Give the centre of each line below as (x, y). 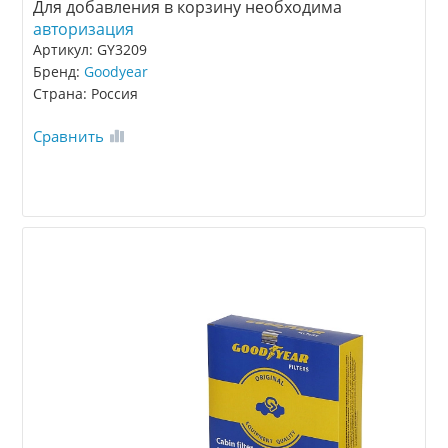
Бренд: (59, 72)
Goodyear (116, 72)
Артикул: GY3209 (90, 50)
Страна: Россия (86, 94)
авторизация (84, 29)
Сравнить (69, 136)
